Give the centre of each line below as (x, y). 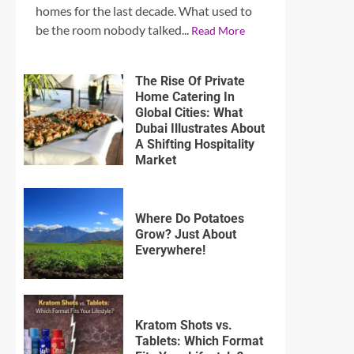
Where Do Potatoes (189, 218)
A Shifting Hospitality (194, 144)
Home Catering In (185, 96)
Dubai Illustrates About (200, 128)
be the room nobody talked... (113, 29)
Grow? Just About (185, 234)
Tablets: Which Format (199, 341)
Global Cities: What (188, 112)
